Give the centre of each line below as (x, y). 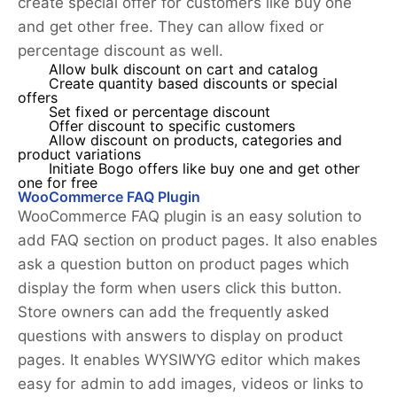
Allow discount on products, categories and (195, 141)
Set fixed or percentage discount (160, 113)
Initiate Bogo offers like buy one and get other (204, 169)
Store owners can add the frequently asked (174, 312)
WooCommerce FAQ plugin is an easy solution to (190, 217)
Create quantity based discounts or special (193, 84)
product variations (79, 155)
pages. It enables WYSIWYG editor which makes (189, 360)
